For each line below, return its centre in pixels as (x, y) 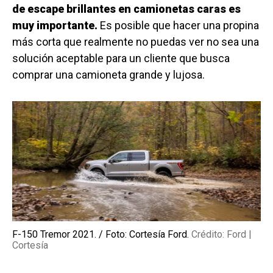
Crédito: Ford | (222, 235)
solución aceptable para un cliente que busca (121, 58)
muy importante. (55, 25)
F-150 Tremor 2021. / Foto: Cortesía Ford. (102, 235)
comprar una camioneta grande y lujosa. (108, 74)
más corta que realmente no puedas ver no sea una (136, 41)
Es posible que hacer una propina (178, 25)
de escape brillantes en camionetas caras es (126, 9)
